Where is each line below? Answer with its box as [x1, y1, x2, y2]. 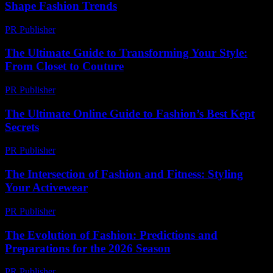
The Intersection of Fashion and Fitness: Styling [5, 168, 243, 181]
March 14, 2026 [61, 24, 122, 35]
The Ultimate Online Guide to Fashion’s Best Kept [5, 107, 255, 120]
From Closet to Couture [5, 60, 124, 73]
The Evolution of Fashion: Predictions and [5, 228, 218, 241]
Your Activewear [5, 181, 88, 194]
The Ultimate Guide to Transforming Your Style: [5, 46, 247, 60]
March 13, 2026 [61, 145, 122, 156]
